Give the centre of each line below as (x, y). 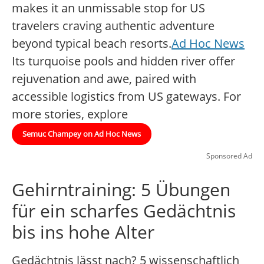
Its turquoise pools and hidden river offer (123, 61)
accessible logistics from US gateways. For (126, 97)
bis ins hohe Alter (83, 232)
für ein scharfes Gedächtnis (124, 211)
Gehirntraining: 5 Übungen (121, 190)
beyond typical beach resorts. (92, 44)
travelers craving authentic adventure (113, 26)
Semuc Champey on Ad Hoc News (82, 134)
